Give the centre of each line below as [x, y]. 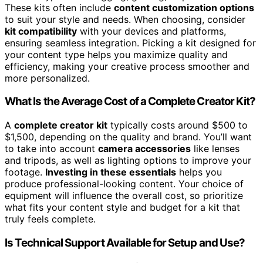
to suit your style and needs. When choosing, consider [125, 19]
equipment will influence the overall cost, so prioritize [124, 196]
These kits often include [59, 7]
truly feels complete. [50, 219]
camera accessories [144, 149]
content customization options [184, 7]
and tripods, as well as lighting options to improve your [128, 161]
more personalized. [47, 78]
